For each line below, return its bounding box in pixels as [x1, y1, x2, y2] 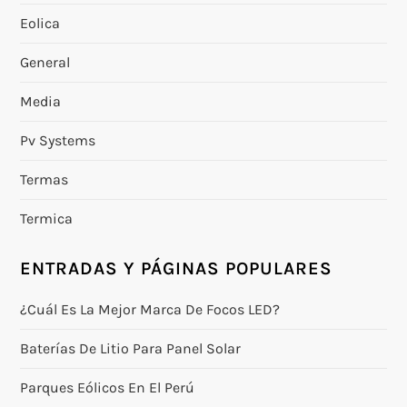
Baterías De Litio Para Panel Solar [20, 339, 242, 357]
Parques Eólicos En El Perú [20, 378, 195, 396]
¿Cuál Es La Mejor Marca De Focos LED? [20, 300, 281, 318]
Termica [20, 209, 74, 227]
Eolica [20, 14, 61, 32]
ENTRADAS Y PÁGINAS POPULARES [20, 257, 333, 279]
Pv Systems [20, 131, 96, 149]
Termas [20, 170, 69, 188]
